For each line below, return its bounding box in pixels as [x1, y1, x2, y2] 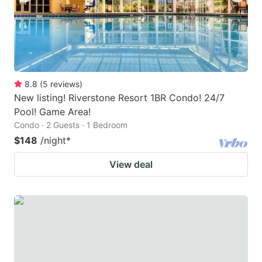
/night [40, 135, 66, 147]
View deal [109, 158, 153, 171]
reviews [50, 79, 80, 89]
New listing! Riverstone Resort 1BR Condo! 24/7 [14, 92, 225, 104]
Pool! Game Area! [14, 106, 91, 118]
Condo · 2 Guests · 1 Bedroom [14, 120, 127, 130]
